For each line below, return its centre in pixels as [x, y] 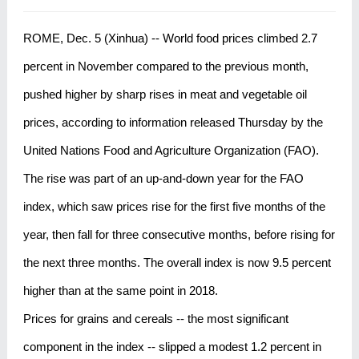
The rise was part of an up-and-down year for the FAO [163, 178]
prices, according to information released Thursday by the [173, 122]
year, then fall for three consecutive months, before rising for [179, 234]
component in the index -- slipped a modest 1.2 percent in [172, 347]
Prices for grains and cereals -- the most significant [155, 319]
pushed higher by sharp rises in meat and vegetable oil [165, 94]
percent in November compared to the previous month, [165, 66]
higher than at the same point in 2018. [120, 290]
